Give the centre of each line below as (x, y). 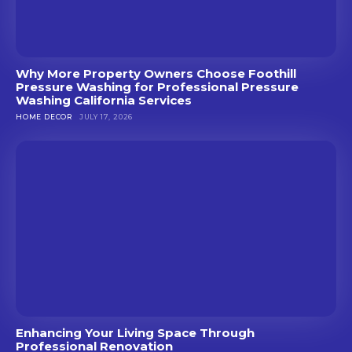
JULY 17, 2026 (106, 116)
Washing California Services (104, 100)
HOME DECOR (44, 116)
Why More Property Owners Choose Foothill (156, 73)
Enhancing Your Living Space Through (135, 333)
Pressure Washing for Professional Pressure (157, 86)
